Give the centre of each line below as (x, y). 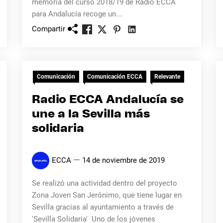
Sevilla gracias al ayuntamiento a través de (103, 207)
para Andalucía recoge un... (77, 14)
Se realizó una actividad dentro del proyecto (104, 183)
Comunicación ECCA (114, 77)
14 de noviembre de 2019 (123, 160)
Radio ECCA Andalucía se (108, 100)
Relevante (167, 77)
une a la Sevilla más (91, 114)
